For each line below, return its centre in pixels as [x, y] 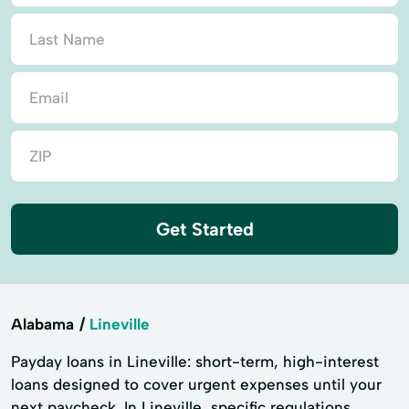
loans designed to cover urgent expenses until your [196, 384]
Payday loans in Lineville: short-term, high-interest [195, 362]
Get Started [204, 229]
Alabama [42, 324]
